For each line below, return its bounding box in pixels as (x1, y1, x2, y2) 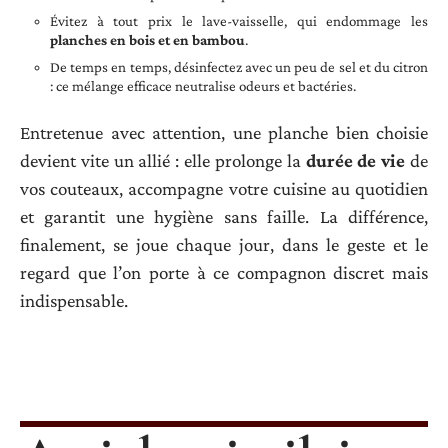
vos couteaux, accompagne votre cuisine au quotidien (20, 177, 428, 199)
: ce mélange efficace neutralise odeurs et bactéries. (50, 78, 356, 95)
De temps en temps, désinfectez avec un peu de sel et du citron (50, 59, 428, 76)
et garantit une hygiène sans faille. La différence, (20, 205, 428, 227)
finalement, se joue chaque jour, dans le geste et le (20, 233, 428, 255)
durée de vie (305, 149, 406, 171)
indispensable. (20, 289, 128, 311)
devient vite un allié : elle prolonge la (20, 149, 306, 171)
